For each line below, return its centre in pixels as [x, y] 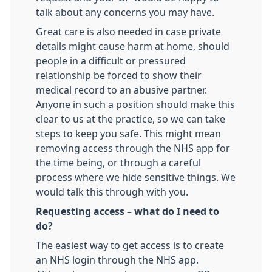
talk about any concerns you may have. [125, 12]
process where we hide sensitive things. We [136, 177]
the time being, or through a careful [118, 163]
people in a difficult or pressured [111, 61]
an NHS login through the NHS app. [117, 260]
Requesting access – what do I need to [127, 211]
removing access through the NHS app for [133, 148]
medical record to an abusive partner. [121, 90]
